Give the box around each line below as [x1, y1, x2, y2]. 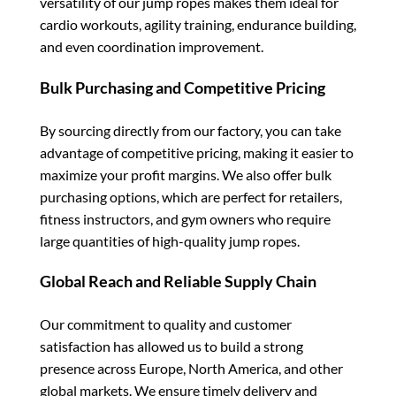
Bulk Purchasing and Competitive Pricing [40, 78, 325, 97]
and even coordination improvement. [40, 37, 263, 55]
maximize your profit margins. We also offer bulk [40, 165, 331, 183]
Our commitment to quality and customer [40, 316, 292, 333]
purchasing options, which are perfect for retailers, [40, 187, 342, 205]
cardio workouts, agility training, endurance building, [40, 15, 356, 33]
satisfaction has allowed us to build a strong [40, 338, 303, 355]
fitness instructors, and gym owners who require [40, 209, 331, 227]
